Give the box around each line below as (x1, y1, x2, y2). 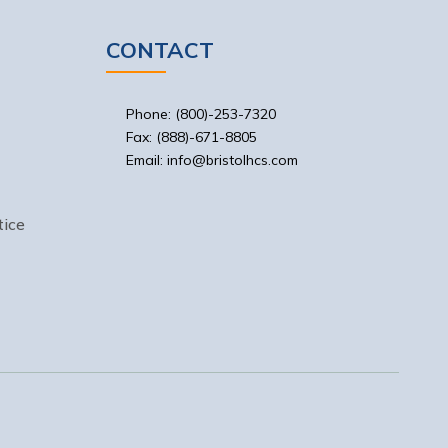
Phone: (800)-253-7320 (125, 105, 276, 123)
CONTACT (105, 36, 214, 64)
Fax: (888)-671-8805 (125, 128, 257, 146)
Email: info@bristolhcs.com (125, 151, 298, 169)
